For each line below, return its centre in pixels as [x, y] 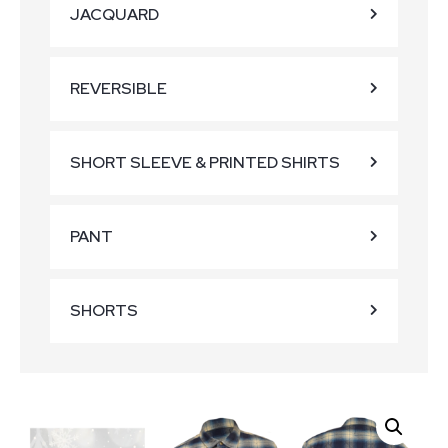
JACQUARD [114, 14]
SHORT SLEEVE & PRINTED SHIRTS [205, 162]
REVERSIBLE [118, 88]
